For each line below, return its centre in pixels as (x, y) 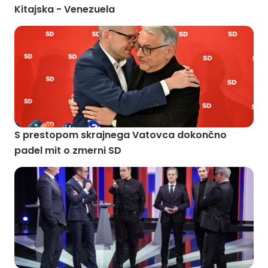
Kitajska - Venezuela (65, 9)
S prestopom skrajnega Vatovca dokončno (121, 135)
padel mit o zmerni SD (68, 150)
